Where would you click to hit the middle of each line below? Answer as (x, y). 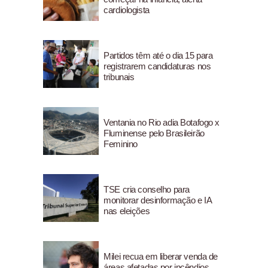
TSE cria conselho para (147, 189)
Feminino (121, 144)
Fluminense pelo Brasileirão (154, 133)
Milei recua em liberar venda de (161, 256)
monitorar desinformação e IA (158, 200)
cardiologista (127, 10)
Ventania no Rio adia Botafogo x (162, 122)
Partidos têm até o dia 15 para (158, 55)
